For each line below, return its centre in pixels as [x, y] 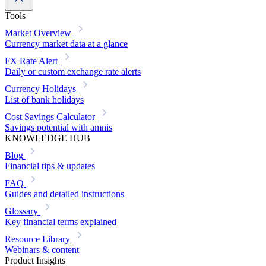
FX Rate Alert [31, 61]
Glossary [21, 211]
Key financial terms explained [61, 222]
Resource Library [37, 239]
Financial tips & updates [50, 166]
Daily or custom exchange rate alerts [73, 72]
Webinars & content [42, 250]
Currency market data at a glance [66, 44]
